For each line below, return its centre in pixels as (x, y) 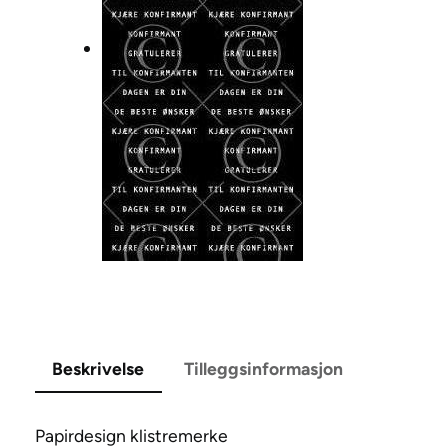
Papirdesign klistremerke (131, 435)
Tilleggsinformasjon (263, 368)
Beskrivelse (98, 368)
